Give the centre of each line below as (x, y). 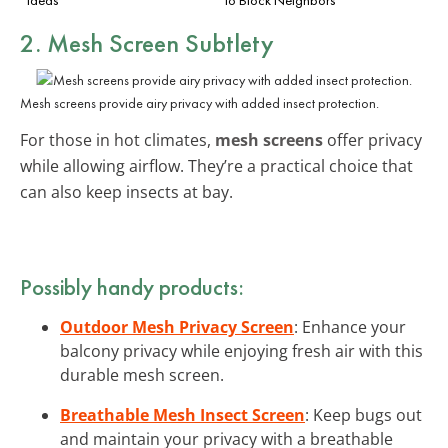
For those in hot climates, (117, 139)
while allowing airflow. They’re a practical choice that (216, 165)
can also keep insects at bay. (126, 191)
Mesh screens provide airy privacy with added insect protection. (199, 102)
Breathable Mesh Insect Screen (182, 414)
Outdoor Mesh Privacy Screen (177, 326)
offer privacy (372, 139)
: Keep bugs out (363, 414)
